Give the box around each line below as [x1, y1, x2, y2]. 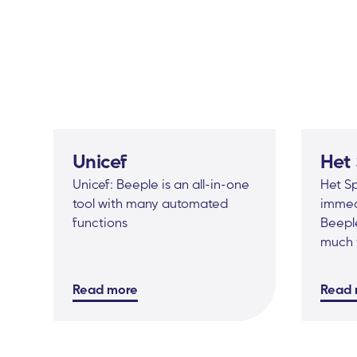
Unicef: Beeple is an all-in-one [73, 176, 250, 193]
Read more [73, 281, 139, 298]
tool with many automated [73, 195, 229, 212]
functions [73, 214, 128, 231]
